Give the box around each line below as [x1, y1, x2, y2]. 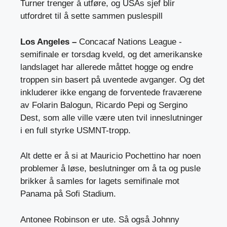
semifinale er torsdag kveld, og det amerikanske [20, 49, 202, 59]
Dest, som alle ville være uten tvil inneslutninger [20, 112, 203, 123]
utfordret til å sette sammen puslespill [20, 11, 163, 21]
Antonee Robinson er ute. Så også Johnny [20, 214, 179, 224]
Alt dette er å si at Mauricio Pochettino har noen [20, 151, 201, 161]
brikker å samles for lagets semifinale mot [20, 176, 179, 186]
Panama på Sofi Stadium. [20, 189, 116, 199]
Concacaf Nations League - [77, 36, 182, 47]
